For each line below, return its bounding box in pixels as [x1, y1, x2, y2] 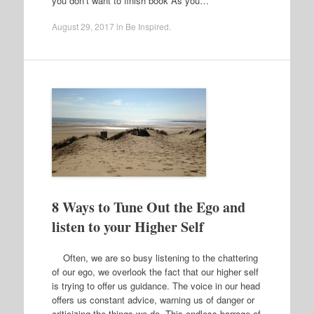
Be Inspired [125, 20, 169, 32]
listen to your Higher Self [51, 217, 204, 237]
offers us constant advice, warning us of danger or [51, 292, 254, 306]
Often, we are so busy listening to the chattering [51, 250, 258, 264]
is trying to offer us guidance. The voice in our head [51, 278, 260, 292]
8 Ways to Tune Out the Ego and [51, 197, 245, 217]
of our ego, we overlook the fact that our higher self [51, 264, 259, 278]
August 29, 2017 [51, 20, 114, 32]
